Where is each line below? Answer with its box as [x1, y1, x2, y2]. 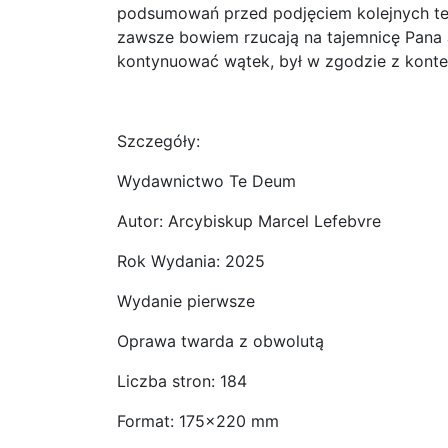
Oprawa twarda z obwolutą [117, 331, 324, 352]
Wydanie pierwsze [117, 291, 255, 312]
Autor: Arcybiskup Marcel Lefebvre [117, 211, 381, 232]
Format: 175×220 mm [117, 411, 279, 432]
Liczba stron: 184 [117, 371, 247, 392]
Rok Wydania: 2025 [117, 251, 265, 272]
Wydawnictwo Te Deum [117, 171, 296, 192]
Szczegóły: [117, 131, 200, 152]
